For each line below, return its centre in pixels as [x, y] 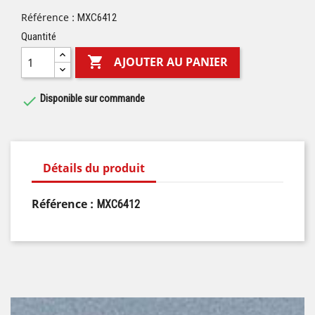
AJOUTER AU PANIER [171, 62]
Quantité [39, 37]
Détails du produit [94, 168]
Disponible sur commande [91, 98]
